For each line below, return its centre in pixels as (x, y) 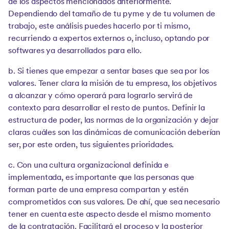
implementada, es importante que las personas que (101, 178)
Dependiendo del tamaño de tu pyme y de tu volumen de (112, 14)
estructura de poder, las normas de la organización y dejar (113, 120)
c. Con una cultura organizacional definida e (88, 165)
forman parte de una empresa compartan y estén (98, 190)
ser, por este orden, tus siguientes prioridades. (91, 145)
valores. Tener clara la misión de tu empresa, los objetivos (112, 84)
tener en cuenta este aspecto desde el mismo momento (109, 214)
